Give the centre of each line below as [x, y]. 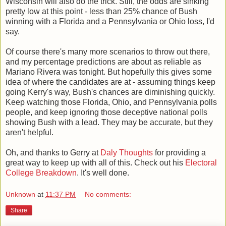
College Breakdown [41, 173]
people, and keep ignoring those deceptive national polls [106, 112]
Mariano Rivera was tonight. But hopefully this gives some [109, 72]
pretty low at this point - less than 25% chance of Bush [101, 11]
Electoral [201, 162]
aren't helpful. [30, 132]
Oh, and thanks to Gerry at [53, 152]
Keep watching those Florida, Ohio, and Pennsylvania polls [111, 102]
